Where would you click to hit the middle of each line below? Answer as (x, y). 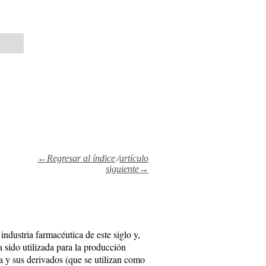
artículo (134, 158)
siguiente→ (127, 169)
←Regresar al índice (76, 158)
